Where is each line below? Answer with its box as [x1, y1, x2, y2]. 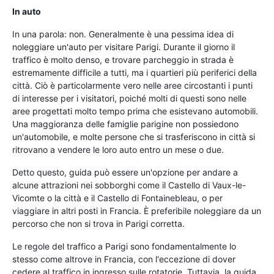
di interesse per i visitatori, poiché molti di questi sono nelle [12, 92, 246, 103]
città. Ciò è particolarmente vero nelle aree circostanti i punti [12, 80, 253, 91]
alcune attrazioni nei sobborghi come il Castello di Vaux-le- [12, 179, 246, 190]
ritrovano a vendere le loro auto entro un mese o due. [12, 144, 224, 155]
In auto [12, 6, 41, 17]
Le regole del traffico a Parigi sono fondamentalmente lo [12, 240, 236, 251]
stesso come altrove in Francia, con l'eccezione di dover [12, 253, 235, 264]
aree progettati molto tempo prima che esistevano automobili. [12, 105, 258, 116]
